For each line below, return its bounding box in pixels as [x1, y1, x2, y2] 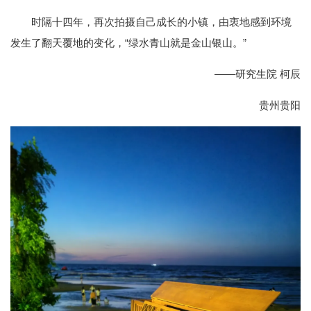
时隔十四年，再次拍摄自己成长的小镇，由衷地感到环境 [31, 16, 292, 28]
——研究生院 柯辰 [215, 68, 301, 81]
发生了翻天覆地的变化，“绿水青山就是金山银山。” [10, 37, 246, 49]
